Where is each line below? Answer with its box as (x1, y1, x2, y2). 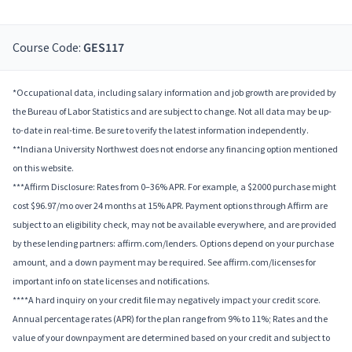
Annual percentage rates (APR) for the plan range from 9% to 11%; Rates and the (13, 313, 328, 325)
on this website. (13, 162, 74, 174)
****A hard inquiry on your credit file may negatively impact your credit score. (13, 294, 321, 306)
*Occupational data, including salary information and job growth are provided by (13, 86, 336, 99)
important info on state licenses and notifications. (13, 275, 210, 288)
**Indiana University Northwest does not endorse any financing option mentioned (13, 143, 338, 156)
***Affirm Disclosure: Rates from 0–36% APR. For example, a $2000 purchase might (13, 181, 336, 193)
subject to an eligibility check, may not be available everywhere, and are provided (13, 218, 336, 231)
